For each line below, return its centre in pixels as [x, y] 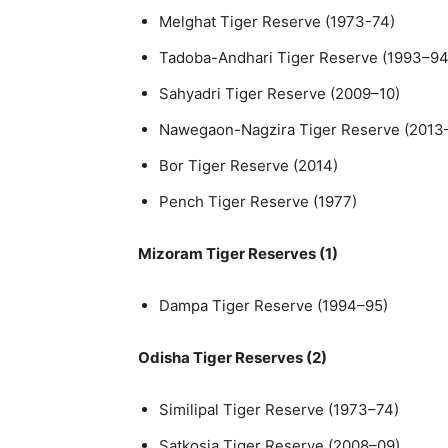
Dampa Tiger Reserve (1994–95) [273, 305]
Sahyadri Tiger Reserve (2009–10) [279, 93]
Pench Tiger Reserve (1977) [258, 201]
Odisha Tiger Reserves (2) [232, 357]
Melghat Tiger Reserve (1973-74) [277, 21]
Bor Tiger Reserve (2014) [248, 165]
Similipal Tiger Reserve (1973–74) [279, 409]
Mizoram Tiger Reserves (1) [238, 253]
